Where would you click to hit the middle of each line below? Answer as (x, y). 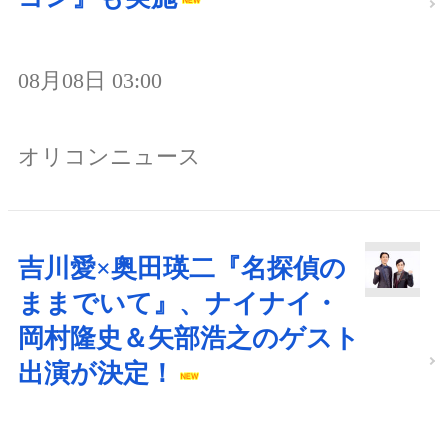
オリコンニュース (109, 157)
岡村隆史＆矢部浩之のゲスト (189, 339)
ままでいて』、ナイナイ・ (178, 304)
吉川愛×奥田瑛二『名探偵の (182, 269)
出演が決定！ (96, 374)
